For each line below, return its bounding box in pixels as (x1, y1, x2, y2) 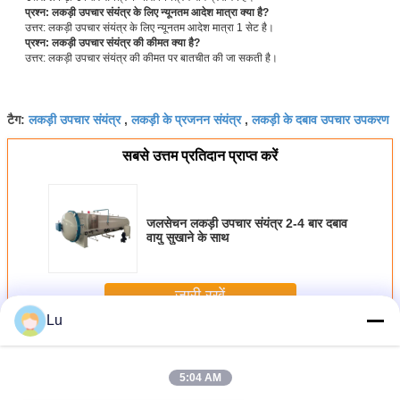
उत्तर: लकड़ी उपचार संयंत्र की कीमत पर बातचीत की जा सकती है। (25, 51, 278, 64)
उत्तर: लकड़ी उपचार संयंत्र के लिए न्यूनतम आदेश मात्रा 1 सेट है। (25, 21, 274, 34)
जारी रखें (175, 287, 225, 305)
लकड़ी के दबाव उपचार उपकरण (252, 109, 389, 128)
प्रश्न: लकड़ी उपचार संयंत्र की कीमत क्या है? (25, 36, 200, 49)
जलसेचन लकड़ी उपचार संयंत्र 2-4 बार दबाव (146, 215, 347, 230)
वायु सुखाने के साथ (146, 229, 229, 245)
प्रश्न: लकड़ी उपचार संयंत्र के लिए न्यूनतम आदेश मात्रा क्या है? (25, 5, 269, 19)
